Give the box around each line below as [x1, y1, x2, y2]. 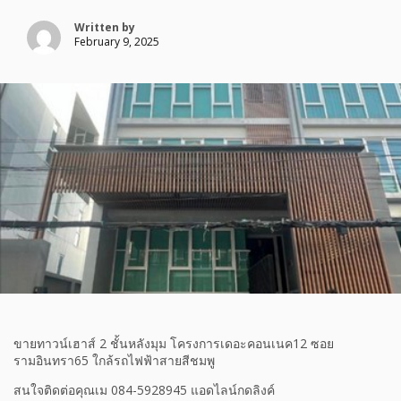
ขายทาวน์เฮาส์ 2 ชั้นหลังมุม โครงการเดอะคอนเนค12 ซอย [13, 335, 334, 353]
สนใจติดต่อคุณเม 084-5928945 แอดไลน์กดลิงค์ [13, 381, 275, 399]
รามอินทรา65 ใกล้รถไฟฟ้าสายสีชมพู [13, 352, 215, 370]
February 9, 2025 [74, 34, 159, 49]
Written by [74, 20, 135, 35]
